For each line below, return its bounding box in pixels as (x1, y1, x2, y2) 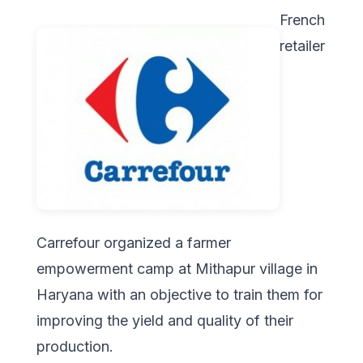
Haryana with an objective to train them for (36, 286, 322, 304)
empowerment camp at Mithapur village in (36, 260, 318, 278)
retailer (280, 37, 325, 54)
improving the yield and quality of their (36, 312, 293, 330)
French (280, 11, 325, 28)
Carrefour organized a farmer (36, 234, 231, 252)
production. (36, 338, 113, 356)
